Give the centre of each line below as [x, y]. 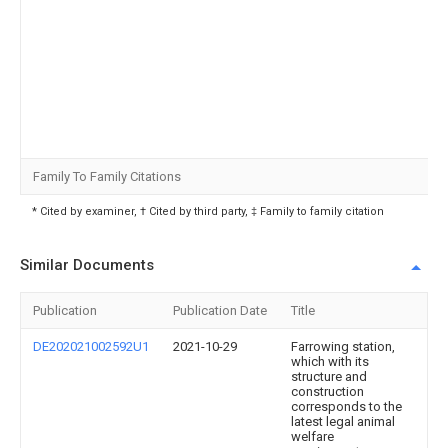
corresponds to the [346, 406]
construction [327, 391]
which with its [330, 361]
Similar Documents [87, 264]
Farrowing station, [343, 346]
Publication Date [220, 310]
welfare [312, 436]
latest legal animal [343, 421]
